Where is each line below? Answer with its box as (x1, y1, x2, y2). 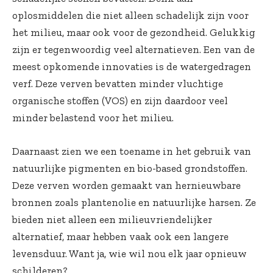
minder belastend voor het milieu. (12, 112, 174, 124)
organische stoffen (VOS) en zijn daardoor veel (12, 94, 228, 107)
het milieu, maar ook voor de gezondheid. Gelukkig (12, 26, 255, 39)
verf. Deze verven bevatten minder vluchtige (12, 77, 223, 90)
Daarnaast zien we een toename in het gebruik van (12, 145, 251, 158)
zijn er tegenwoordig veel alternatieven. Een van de (12, 43, 255, 56)
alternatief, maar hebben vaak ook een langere (12, 230, 229, 243)
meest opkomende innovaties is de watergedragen (12, 60, 251, 73)
